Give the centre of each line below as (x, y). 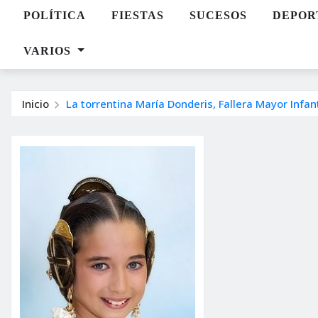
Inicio (35, 103)
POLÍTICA (55, 15)
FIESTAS (138, 15)
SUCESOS (218, 15)
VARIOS (49, 50)
